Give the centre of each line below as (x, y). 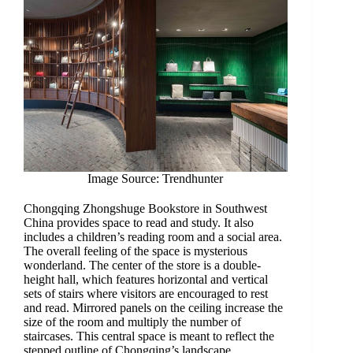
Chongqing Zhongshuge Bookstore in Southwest (145, 209)
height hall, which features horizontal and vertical (145, 280)
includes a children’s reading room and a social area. (152, 237)
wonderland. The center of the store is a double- (142, 266)
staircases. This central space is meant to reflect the (149, 336)
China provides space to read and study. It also (138, 223)
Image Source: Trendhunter (156, 179)
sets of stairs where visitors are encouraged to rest (145, 294)
